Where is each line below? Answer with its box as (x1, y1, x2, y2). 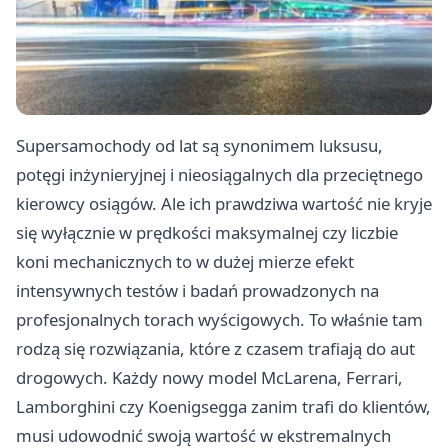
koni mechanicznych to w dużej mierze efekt (16, 249, 354, 273)
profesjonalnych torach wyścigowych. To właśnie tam (16, 307, 423, 331)
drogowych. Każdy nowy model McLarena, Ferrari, (16, 365, 403, 389)
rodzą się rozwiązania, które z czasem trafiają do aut (16, 336, 415, 360)
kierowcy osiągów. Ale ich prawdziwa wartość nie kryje (16, 191, 432, 215)
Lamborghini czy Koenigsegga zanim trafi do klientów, (16, 394, 431, 418)
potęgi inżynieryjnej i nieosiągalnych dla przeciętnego (16, 162, 423, 186)
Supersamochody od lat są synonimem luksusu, (16, 133, 383, 157)
